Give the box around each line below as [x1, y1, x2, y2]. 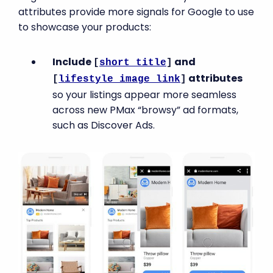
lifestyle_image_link [58, 73, 180, 85]
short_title [99, 57, 166, 68]
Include [52, 54, 93, 69]
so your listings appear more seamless [52, 87, 236, 102]
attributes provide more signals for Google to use [18, 4, 254, 19]
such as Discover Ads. [52, 118, 155, 132]
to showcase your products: [18, 19, 151, 34]
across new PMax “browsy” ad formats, [52, 102, 238, 117]
